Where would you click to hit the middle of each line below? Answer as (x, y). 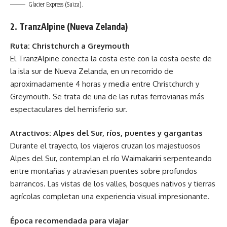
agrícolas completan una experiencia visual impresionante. (110, 197)
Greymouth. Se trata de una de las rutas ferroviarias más (107, 96)
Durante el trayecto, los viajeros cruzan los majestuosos (105, 146)
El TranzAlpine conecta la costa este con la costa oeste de (111, 58)
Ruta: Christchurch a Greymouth (70, 46)
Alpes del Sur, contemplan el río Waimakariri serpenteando (111, 159)
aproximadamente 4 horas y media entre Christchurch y (105, 84)
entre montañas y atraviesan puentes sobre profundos (104, 171)
